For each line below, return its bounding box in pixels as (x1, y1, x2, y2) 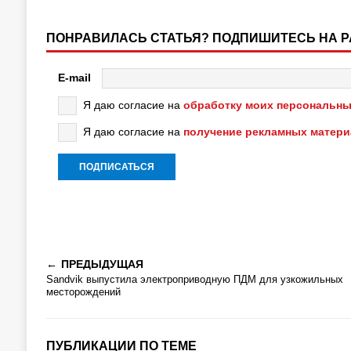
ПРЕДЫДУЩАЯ (60, 258, 143, 270)
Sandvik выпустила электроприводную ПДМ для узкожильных (45, 273, 343, 285)
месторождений (45, 286, 121, 298)
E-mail (57, 71, 91, 84)
